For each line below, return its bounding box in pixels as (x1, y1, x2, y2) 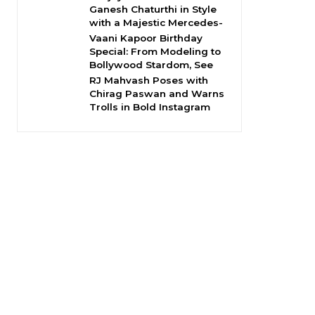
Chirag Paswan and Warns (89, 88, 224, 99)
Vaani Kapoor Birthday (89, 32, 202, 44)
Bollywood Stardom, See (89, 59, 213, 70)
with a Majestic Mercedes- (89, 17, 223, 28)
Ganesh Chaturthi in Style (89, 4, 217, 15)
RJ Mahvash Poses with (89, 75, 208, 86)
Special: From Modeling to (89, 46, 221, 57)
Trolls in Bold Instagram (89, 101, 210, 112)
